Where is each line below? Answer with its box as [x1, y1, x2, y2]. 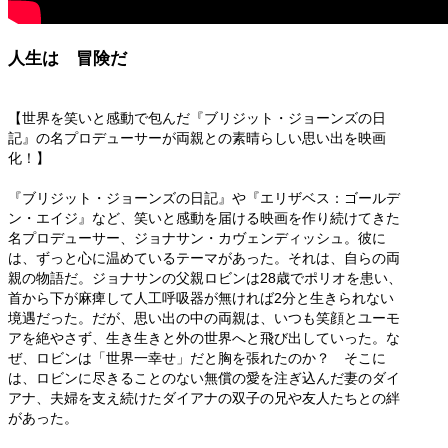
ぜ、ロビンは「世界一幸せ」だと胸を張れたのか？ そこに [8, 350, 386, 367]
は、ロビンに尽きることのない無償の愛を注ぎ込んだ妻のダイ [8, 370, 400, 387]
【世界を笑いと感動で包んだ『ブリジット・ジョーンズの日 [8, 110, 386, 127]
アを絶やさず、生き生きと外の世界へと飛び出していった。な [8, 330, 400, 347]
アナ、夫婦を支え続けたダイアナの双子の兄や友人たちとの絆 [8, 390, 400, 407]
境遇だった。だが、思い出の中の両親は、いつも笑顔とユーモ [8, 310, 400, 327]
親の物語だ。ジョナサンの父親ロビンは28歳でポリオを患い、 [8, 270, 402, 287]
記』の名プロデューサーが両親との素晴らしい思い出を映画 [8, 130, 386, 147]
